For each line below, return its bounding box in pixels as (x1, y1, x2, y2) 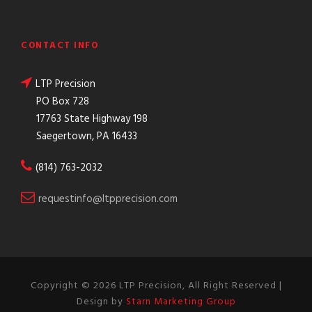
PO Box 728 (36, 93, 89, 110)
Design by (76, 293, 126, 310)
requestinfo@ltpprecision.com (38, 190, 178, 208)
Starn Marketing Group (125, 293, 236, 310)
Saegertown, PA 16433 (36, 127, 137, 145)
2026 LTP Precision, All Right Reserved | (93, 277, 282, 294)
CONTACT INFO (21, 38, 98, 53)
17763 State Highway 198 (36, 110, 148, 127)
